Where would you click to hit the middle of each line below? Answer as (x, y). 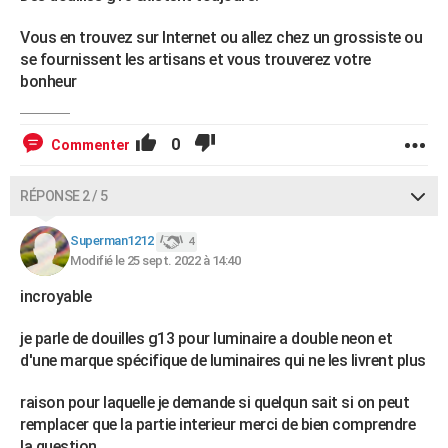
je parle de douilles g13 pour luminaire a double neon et (206, 338)
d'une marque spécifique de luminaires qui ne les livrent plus (223, 360)
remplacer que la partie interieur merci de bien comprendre (217, 424)
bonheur (48, 81)
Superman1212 (111, 241)
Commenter (90, 145)
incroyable (57, 296)
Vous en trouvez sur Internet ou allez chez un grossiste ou (221, 37)
